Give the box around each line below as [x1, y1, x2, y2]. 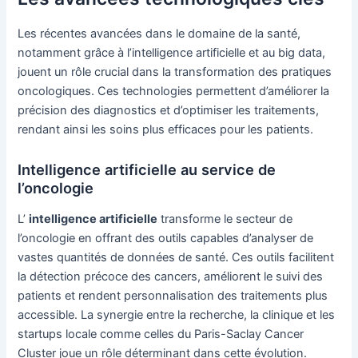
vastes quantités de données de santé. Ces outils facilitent [18, 250, 335, 265]
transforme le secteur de [157, 212, 293, 227]
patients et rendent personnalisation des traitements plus [18, 288, 328, 304]
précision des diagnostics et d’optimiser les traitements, [18, 102, 320, 117]
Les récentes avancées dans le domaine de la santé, [18, 26, 301, 41]
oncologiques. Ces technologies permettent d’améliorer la [18, 83, 330, 98]
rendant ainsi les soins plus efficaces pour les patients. [18, 121, 314, 137]
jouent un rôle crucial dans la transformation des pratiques [18, 64, 332, 79]
